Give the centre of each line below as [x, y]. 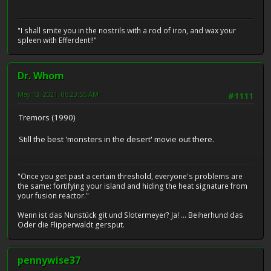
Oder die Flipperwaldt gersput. [71, 225]
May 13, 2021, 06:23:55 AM [58, 94]
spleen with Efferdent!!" [57, 41]
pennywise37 [49, 260]
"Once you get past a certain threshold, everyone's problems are [130, 177]
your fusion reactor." [53, 196]
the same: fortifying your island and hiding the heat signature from [132, 186]
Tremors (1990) [47, 117]
